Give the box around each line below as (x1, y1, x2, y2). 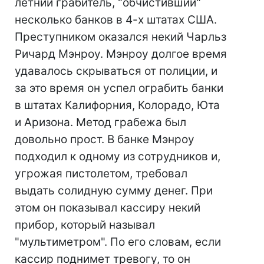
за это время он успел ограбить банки (15, 81, 223, 95)
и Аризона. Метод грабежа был (15, 115, 186, 129)
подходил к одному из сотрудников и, (15, 150, 220, 163)
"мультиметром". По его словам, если (15, 235, 221, 249)
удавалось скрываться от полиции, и (15, 64, 217, 78)
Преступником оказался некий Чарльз (15, 30, 226, 44)
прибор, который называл (15, 218, 155, 232)
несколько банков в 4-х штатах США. (15, 13, 217, 27)
